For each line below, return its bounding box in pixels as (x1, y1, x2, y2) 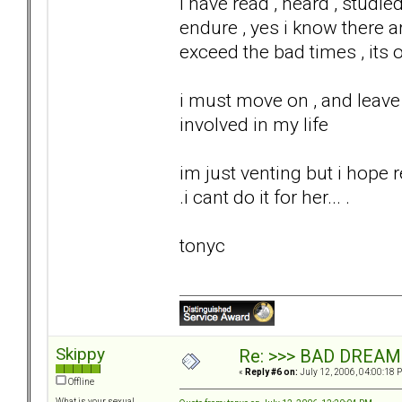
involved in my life (179, 112, 328, 135)
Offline (66, 377, 94, 388)
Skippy (56, 344, 105, 365)
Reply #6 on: (245, 367, 298, 378)
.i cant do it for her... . (179, 185, 350, 208)
